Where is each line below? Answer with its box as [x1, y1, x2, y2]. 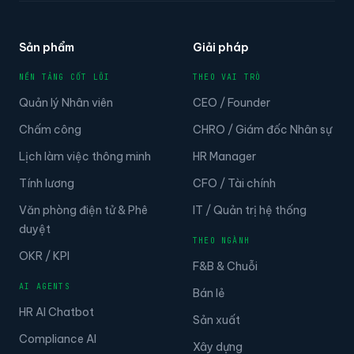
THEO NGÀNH [193, 235, 250, 246]
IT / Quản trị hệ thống [193, 202, 307, 217]
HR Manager [193, 149, 256, 164]
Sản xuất [193, 312, 240, 327]
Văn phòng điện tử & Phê [19, 202, 148, 217]
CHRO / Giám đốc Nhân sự [193, 122, 332, 137]
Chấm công [19, 122, 81, 137]
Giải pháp [193, 40, 249, 55]
